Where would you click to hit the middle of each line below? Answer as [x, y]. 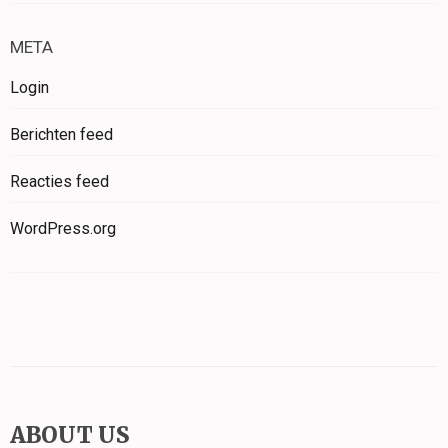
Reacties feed [59, 182]
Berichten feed [61, 135]
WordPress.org [63, 229]
